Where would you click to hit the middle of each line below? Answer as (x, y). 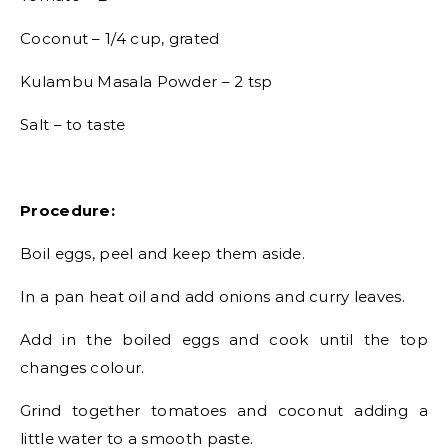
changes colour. (82, 367)
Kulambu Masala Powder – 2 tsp (146, 81)
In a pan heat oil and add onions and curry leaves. (212, 296)
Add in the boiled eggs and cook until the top (224, 339)
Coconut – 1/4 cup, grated (120, 38)
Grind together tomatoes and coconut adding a (224, 410)
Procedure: (67, 210)
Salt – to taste (73, 124)
